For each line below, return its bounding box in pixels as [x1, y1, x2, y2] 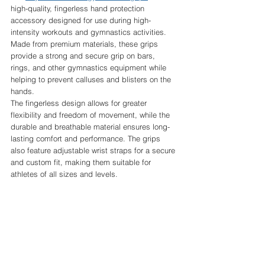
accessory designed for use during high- [11, 15, 151, 25]
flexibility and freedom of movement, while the [11, 110, 172, 120]
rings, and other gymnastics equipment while [11, 63, 169, 73]
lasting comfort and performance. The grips [11, 134, 163, 144]
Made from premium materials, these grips [11, 39, 160, 49]
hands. [11, 86, 34, 96]
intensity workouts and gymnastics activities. [11, 27, 169, 37]
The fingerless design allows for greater [11, 98, 149, 108]
